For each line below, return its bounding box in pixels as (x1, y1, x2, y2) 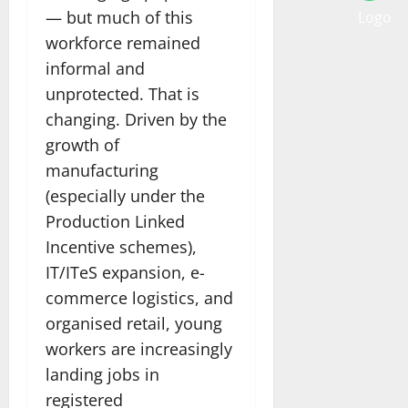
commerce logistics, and (46, 286, 233, 309)
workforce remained (46, 31, 200, 54)
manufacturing (46, 158, 158, 181)
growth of (46, 133, 119, 156)
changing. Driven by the (46, 107, 227, 130)
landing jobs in (46, 362, 159, 385)
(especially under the (46, 184, 205, 207)
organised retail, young (46, 311, 222, 334)
